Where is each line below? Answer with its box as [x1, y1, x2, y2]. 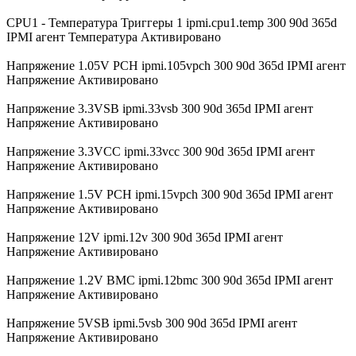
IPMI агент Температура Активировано [6, 29, 221, 44]
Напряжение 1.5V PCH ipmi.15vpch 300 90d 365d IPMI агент [6, 187, 333, 201]
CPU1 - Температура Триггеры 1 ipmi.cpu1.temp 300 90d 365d [6, 15, 337, 29]
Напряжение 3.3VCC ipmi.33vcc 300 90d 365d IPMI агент [6, 144, 315, 158]
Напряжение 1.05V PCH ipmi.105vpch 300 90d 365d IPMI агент [6, 58, 346, 72]
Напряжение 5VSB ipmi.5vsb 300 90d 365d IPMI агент [6, 315, 297, 330]
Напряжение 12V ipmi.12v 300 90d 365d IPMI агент [6, 230, 283, 244]
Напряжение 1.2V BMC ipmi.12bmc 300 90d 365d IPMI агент [6, 273, 333, 287]
